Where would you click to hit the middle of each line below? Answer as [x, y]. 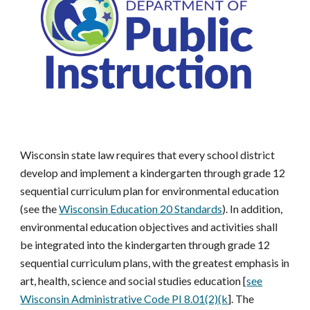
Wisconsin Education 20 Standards [141, 209]
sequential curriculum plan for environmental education [150, 191]
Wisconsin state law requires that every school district [148, 155]
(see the [40, 209]
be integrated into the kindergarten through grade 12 [145, 245]
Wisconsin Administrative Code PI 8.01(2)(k [124, 299]
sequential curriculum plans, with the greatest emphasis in [155, 263]
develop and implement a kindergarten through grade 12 [153, 173]
